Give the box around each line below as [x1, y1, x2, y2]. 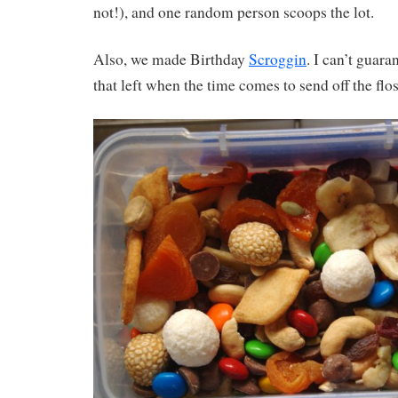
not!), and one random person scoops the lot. [93, 2, 374, 23]
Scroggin [249, 48, 306, 69]
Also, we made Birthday [93, 48, 249, 69]
